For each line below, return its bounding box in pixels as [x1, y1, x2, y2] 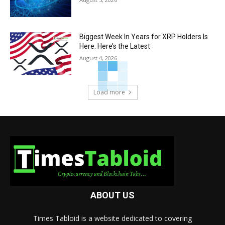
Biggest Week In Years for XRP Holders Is [79, 32, 208, 41]
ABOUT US [90, 189, 135, 200]
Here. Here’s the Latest [79, 42, 151, 50]
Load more [93, 88, 125, 97]
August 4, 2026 [79, 54, 118, 62]
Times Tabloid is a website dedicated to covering [33, 213, 192, 223]
